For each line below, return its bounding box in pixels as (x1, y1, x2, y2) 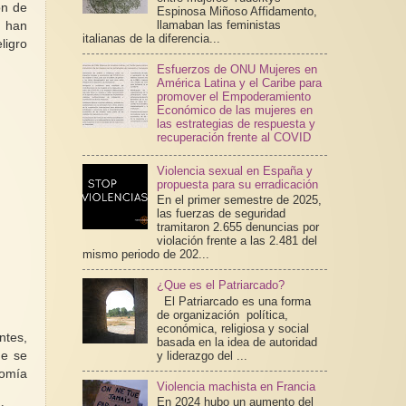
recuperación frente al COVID (156, 130, 311, 145)
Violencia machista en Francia (156, 379, 315, 393)
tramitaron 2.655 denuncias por (156, 220, 319, 235)
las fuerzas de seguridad (156, 207, 285, 221)
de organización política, (156, 307, 288, 322)
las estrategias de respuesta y (156, 117, 315, 131)
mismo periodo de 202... (82, 247, 209, 262)
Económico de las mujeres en (156, 103, 313, 118)
